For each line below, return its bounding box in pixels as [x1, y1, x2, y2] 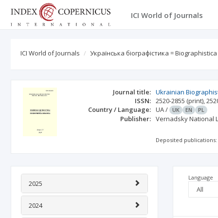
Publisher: [120, 114, 151, 123]
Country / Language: [88, 105, 151, 114]
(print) [186, 96, 204, 105]
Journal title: [113, 88, 151, 96]
